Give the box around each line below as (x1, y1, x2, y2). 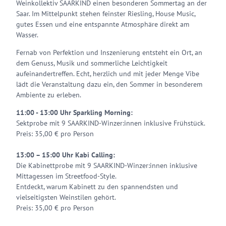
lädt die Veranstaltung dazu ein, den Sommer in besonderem (16, 80, 202, 89)
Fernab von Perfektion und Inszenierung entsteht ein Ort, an (16, 48, 202, 57)
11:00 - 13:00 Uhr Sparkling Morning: (16, 108, 133, 117)
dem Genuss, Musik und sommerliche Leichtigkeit (16, 59, 167, 68)
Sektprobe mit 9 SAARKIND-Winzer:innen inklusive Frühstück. (16, 119, 205, 128)
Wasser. (16, 30, 38, 39)
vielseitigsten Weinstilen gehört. (16, 193, 116, 202)
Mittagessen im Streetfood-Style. (16, 172, 117, 181)
